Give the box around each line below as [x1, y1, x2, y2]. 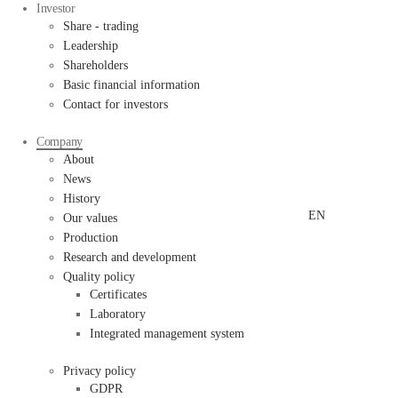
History [63, 192, 100, 205]
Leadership [63, 39, 118, 52]
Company [36, 135, 84, 148]
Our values [63, 211, 117, 225]
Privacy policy [63, 364, 136, 378]
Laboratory [90, 307, 146, 321]
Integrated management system [90, 327, 244, 340]
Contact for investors [63, 98, 168, 111]
